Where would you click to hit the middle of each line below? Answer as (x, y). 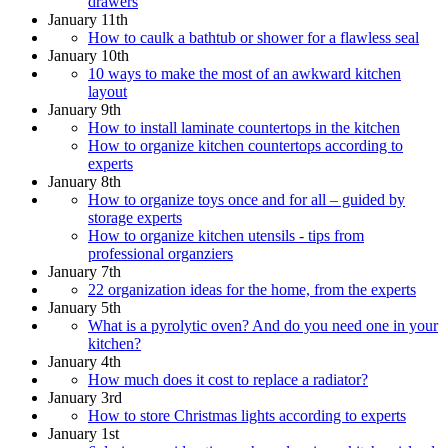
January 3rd (85, 397)
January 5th (84, 307)
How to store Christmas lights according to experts (247, 415)
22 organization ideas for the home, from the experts (252, 289)
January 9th (84, 109)
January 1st (83, 433)
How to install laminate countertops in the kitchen (244, 127)
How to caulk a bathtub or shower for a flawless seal (253, 37)
